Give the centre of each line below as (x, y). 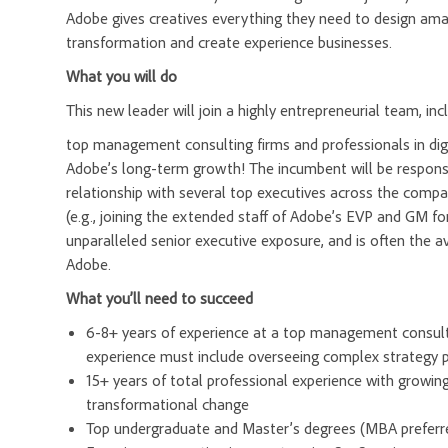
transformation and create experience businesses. (229, 42)
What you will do (121, 76)
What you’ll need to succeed (159, 298)
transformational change (167, 404)
